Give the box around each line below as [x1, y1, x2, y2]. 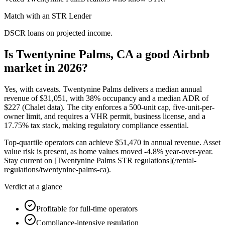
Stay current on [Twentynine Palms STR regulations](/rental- [4, 156, 196, 165]
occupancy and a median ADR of [100, 93, 208, 102]
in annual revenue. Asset [141, 138, 220, 147]
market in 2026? [4, 61, 88, 74]
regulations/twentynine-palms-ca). [4, 165, 111, 174]
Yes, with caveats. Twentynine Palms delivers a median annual [4, 84, 202, 93]
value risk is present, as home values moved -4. [4, 147, 153, 156]
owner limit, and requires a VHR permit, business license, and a [4, 111, 205, 121]
